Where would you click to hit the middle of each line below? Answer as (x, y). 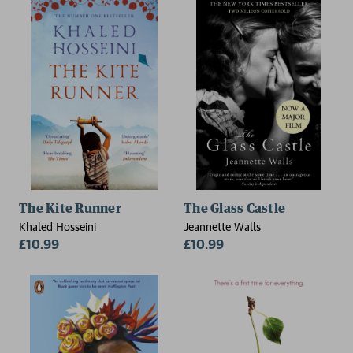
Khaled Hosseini (58, 226)
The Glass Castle (234, 208)
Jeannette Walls (222, 226)
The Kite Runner (70, 208)
